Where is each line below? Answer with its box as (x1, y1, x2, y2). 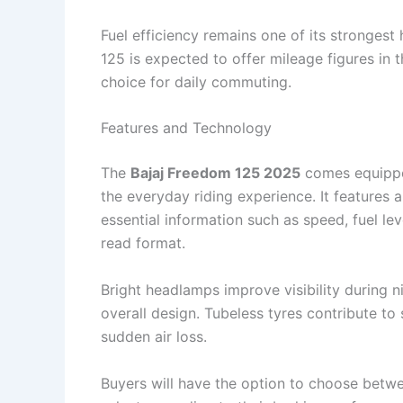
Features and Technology (101, 119, 272, 138)
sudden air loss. (101, 327, 207, 345)
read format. (101, 234, 185, 253)
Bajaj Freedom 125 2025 (130, 164, 300, 183)
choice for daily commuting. (101, 72, 291, 91)
